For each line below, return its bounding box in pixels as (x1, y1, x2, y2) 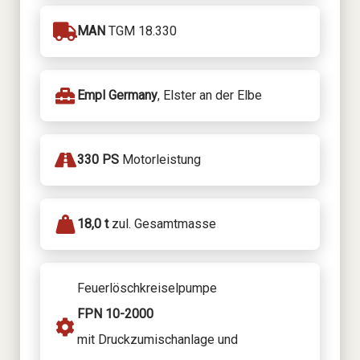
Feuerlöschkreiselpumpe (77, 280, 217, 296)
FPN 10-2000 (77, 305, 153, 321)
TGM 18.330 (105, 22, 177, 39)
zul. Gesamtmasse (108, 215, 216, 231)
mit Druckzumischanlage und (77, 331, 238, 347)
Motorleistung (119, 151, 201, 167)
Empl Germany (77, 87, 157, 103)
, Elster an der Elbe (157, 87, 262, 103)
